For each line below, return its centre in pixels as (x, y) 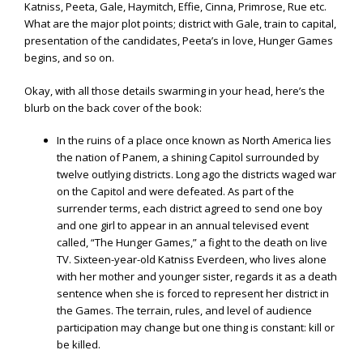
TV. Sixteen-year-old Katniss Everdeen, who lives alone (192, 260)
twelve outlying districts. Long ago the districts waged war (196, 175)
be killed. (79, 345)
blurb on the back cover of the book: (113, 107)
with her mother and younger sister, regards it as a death (197, 277)
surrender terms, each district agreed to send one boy (190, 209)
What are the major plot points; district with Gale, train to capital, (180, 24)
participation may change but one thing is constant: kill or (196, 328)
